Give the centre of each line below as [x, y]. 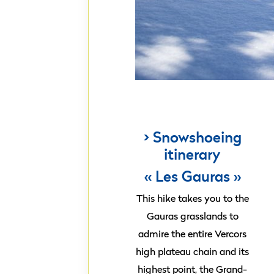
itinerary [193, 154]
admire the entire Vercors [193, 234]
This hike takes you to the [192, 198]
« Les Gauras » [192, 176]
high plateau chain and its [193, 251]
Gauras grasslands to [192, 216]
